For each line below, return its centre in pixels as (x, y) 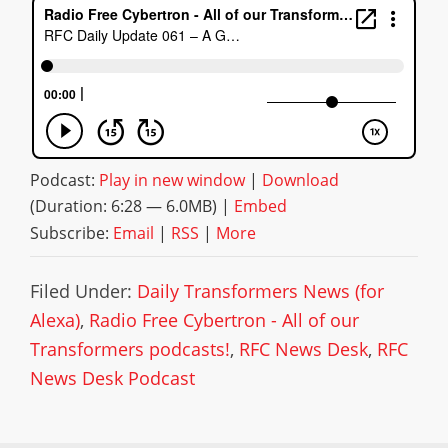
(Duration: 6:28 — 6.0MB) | (132, 206)
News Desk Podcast (112, 378)
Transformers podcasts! (130, 349)
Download (300, 180)
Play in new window (172, 180)
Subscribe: (71, 233)
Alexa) (55, 320)
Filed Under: (83, 291)
